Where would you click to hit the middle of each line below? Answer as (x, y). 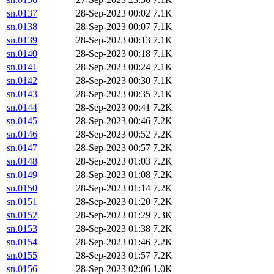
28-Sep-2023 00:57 (113, 148)
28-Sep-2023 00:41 (113, 108)
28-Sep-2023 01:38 (113, 229)
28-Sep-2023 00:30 (113, 81)
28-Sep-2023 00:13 (113, 40)
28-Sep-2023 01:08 (113, 175)
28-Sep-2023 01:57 (113, 256)
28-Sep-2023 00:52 (113, 135)
